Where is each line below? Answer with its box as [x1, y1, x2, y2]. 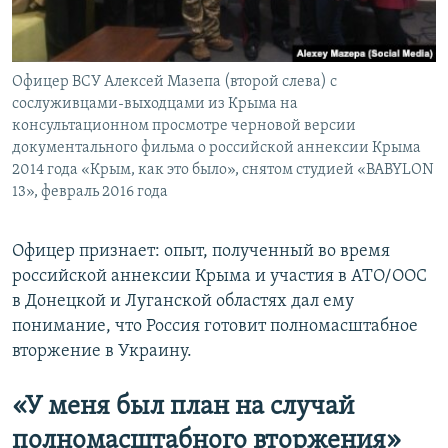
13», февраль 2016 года [12, 184, 168, 201]
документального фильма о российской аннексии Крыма [12, 140, 421, 157]
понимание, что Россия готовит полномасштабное [12, 317, 418, 337]
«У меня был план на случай [12, 394, 354, 422]
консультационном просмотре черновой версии [12, 118, 356, 135]
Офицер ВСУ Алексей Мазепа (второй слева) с [12, 74, 337, 91]
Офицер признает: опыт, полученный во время [12, 242, 390, 262]
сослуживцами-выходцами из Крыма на [12, 96, 298, 113]
